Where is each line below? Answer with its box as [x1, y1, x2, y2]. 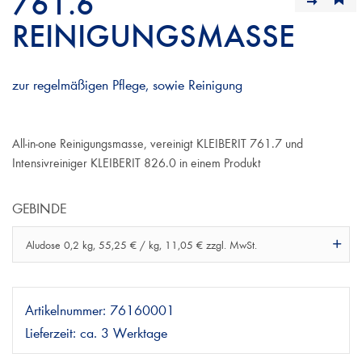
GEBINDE [12, 197, 66, 217]
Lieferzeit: [25, 322, 76, 341]
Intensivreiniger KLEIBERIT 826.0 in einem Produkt [12, 154, 261, 171]
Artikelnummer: [25, 299, 106, 318]
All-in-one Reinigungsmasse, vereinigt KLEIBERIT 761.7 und [12, 135, 303, 152]
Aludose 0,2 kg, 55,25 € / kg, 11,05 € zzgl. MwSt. [26, 237, 257, 252]
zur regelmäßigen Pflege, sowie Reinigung [12, 74, 242, 94]
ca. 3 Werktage [80, 322, 167, 341]
